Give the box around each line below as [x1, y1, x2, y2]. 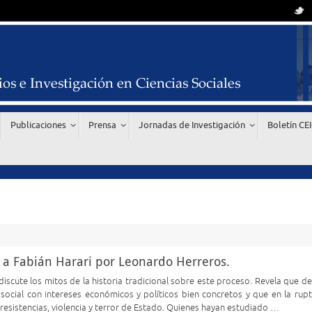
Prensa [88, 119, 116, 131]
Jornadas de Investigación [139, 119, 245, 131]
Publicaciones [10, 119, 66, 131]
